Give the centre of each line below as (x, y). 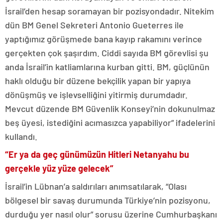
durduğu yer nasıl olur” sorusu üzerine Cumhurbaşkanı (111, 214)
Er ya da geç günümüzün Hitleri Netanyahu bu (99, 154)
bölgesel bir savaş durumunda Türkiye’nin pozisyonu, (108, 200)
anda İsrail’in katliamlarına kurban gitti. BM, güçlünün (107, 66)
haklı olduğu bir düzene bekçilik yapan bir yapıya (98, 80)
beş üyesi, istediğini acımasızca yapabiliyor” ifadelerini (110, 122)
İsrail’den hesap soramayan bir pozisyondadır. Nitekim (110, 11)
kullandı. (21, 136)
